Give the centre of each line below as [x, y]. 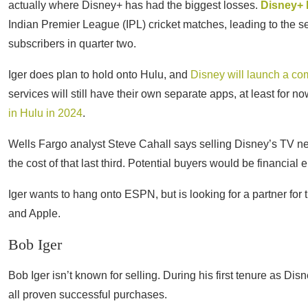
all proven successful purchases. [88, 295]
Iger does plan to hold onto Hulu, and [99, 75]
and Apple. [34, 213]
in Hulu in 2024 [45, 113]
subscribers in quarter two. [72, 44]
